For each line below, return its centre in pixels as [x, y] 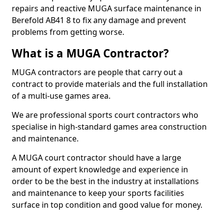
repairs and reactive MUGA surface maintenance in [107, 8]
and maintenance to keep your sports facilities [98, 193]
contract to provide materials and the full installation [110, 84]
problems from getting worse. [68, 32]
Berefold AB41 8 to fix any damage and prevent [99, 20]
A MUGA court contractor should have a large [96, 158]
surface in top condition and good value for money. [107, 205]
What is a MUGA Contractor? [90, 53]
